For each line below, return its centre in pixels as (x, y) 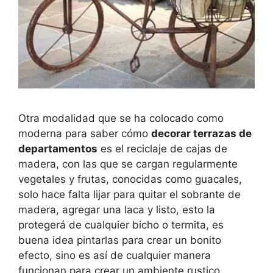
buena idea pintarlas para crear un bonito (120, 240)
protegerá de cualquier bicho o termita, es (121, 225)
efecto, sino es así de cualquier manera (115, 256)
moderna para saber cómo (85, 134)
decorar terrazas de (201, 134)
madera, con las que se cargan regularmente (128, 164)
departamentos (58, 149)
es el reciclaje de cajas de (162, 149)
